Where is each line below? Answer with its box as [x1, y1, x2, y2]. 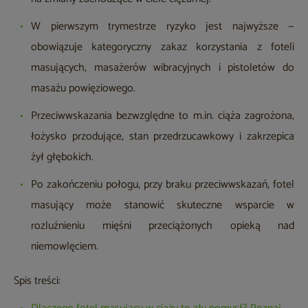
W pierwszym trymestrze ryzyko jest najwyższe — [31, 17, 294, 36]
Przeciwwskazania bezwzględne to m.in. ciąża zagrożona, [31, 107, 294, 126]
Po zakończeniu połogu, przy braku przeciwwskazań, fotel [31, 175, 294, 195]
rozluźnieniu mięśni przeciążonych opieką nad [31, 217, 294, 236]
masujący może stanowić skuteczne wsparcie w [31, 196, 294, 215]
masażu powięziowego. [31, 79, 135, 98]
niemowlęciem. [31, 237, 98, 256]
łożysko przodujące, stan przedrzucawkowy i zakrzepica [31, 127, 294, 146]
